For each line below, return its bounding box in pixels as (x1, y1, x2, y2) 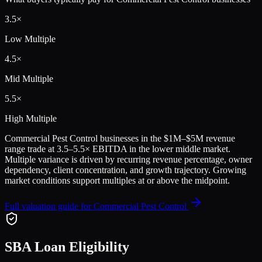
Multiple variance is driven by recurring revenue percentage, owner (5, 154, 252, 164)
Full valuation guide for (5, 201, 94, 211)
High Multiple (5, 113, 57, 123)
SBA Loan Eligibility (5, 239, 129, 255)
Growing (213, 164, 246, 175)
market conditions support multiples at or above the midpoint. (5, 175, 230, 185)
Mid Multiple (5, 73, 53, 84)
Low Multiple (5, 33, 56, 44)
